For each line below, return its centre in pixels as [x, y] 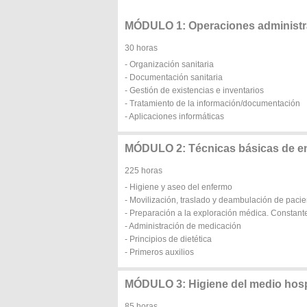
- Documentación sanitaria [174, 77]
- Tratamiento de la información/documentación [212, 103]
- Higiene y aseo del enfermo [179, 187]
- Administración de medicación [183, 226]
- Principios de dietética [168, 239]
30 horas [141, 48]
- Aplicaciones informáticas [174, 116]
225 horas [144, 171]
